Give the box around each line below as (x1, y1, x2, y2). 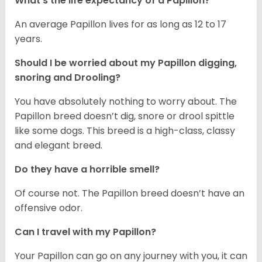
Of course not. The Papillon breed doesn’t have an (15, 187, 244, 201)
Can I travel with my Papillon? (15, 225, 158, 239)
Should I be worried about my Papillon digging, (15, 56, 237, 70)
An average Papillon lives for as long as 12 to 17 (15, 18, 226, 32)
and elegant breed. (15, 139, 102, 153)
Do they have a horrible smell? (15, 163, 160, 177)
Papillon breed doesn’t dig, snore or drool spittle (15, 109, 235, 123)
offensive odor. (15, 201, 85, 215)
